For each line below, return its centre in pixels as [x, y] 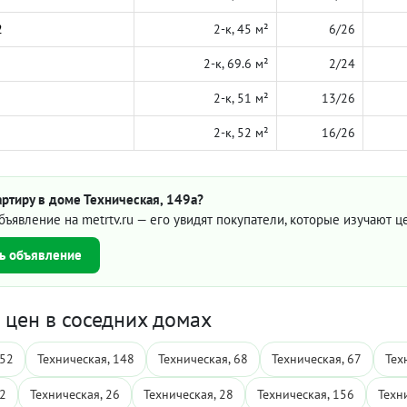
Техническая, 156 [306, 394]
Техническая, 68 [203, 359]
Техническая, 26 [75, 394]
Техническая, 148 [86, 359]
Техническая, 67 [317, 359]
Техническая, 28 [189, 394]
